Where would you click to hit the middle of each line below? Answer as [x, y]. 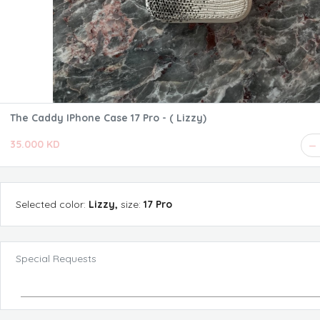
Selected [36, 204]
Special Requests [56, 259]
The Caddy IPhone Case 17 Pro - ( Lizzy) [108, 118]
